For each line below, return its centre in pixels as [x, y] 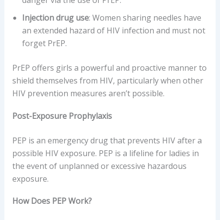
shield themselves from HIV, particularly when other [108, 80]
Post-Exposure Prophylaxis [62, 116]
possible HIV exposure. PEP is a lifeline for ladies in [105, 153]
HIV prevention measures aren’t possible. [88, 93]
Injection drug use [55, 17]
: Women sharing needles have [145, 17]
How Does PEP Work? [52, 201]
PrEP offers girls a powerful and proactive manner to [109, 68]
